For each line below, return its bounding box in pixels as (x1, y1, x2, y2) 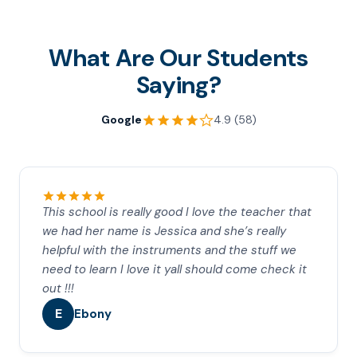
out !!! (42, 280, 74, 296)
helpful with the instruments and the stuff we (42, 242, 296, 258)
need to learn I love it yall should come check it (42, 261, 307, 277)
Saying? (135, 69, 222, 100)
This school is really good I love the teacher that (42, 204, 312, 220)
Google (100, 112, 142, 127)
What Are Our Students (49, 42, 308, 73)
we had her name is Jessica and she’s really (42, 223, 286, 239)
